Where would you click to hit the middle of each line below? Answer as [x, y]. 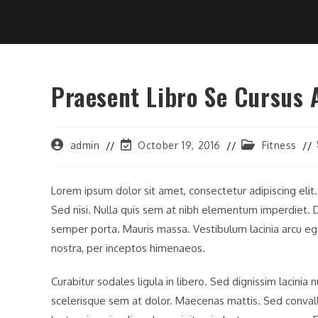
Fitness [279, 145]
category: [264, 158]
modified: [143, 171]
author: [68, 158]
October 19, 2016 [180, 145]
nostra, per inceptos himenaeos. [128, 248]
